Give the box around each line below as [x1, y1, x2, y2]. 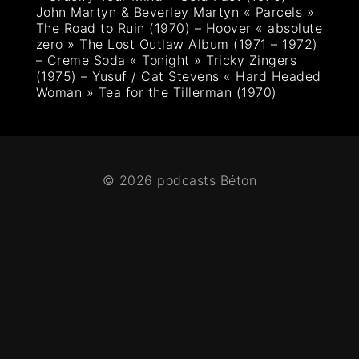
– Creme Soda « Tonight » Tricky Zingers [35, 52, 297, 69]
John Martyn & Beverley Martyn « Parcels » [35, 4, 315, 21]
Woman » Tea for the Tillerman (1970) [35, 84, 277, 101]
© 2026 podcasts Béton [102, 172, 257, 189]
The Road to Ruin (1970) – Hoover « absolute [35, 20, 323, 37]
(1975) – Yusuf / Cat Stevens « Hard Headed [35, 68, 321, 85]
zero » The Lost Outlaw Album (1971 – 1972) [35, 36, 318, 53]
